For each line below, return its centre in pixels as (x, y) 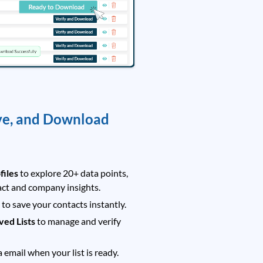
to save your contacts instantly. (64, 204)
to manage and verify (79, 221)
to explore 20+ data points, (74, 173)
